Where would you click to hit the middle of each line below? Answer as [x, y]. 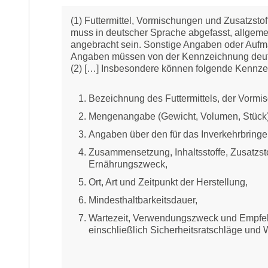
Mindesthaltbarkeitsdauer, [143, 200]
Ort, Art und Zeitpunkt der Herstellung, [168, 182]
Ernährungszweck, [128, 164]
